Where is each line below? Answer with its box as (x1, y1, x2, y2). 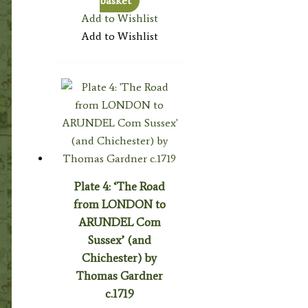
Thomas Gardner (76, 269, 164, 283)
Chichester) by (82, 251, 157, 265)
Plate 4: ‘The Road (74, 179, 165, 194)
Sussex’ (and (87, 233, 151, 247)
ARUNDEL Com (78, 215, 161, 230)
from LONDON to (73, 197, 166, 212)
